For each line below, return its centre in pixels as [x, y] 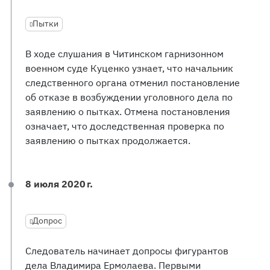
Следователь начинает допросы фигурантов [127, 251]
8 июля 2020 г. [59, 184]
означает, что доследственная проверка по [125, 126]
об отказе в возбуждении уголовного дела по [129, 97]
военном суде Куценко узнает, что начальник [129, 68]
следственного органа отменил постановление [133, 83]
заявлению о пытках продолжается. [108, 140]
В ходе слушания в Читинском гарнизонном [124, 54]
